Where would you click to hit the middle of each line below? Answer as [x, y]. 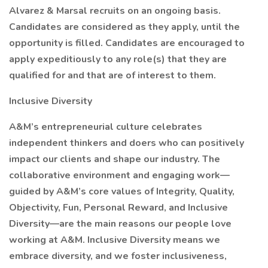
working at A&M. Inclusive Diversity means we [115, 240]
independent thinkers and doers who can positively [127, 143]
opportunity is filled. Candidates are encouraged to [127, 43]
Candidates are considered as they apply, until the [124, 27]
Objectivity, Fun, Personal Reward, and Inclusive [118, 208]
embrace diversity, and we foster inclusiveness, [118, 256]
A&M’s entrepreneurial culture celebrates [106, 127]
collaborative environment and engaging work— [119, 175]
